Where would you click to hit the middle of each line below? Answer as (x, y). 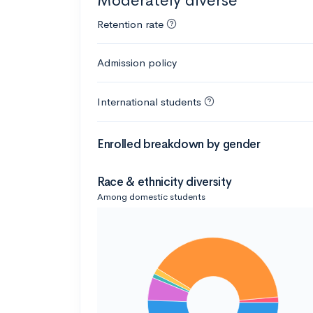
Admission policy (137, 62)
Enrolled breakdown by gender (179, 144)
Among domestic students (151, 196)
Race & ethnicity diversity (165, 182)
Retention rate (130, 24)
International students (149, 101)
